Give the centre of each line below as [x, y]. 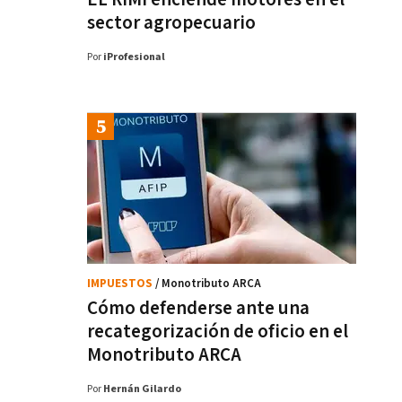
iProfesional [134, 57]
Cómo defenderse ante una [198, 308]
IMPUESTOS [121, 284]
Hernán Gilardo [142, 389]
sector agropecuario [171, 23]
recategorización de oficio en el [218, 332]
